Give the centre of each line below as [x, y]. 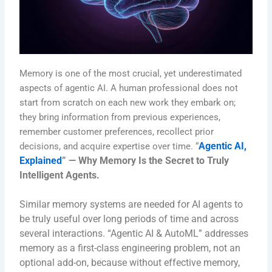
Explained [41, 161]
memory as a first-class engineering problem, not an [130, 248]
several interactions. [64, 233]
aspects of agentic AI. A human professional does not [129, 88]
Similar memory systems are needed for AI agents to [131, 204]
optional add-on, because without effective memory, [130, 262]
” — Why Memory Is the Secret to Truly [146, 161]
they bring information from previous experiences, [120, 117]
